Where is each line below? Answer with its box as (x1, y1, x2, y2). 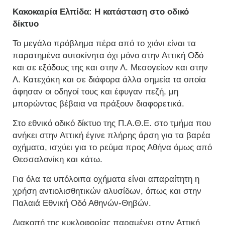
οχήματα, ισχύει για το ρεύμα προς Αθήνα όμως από (13, 143, 212, 153)
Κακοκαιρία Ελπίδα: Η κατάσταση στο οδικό (13, 7, 189, 17)
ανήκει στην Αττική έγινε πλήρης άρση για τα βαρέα (13, 131, 210, 141)
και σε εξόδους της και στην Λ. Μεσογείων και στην (13, 63, 208, 73)
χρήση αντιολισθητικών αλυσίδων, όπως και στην (13, 186, 201, 196)
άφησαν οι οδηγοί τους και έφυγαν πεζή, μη (13, 87, 178, 97)
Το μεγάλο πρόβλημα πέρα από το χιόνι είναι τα (13, 39, 196, 49)
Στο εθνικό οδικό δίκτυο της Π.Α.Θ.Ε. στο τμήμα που (13, 119, 211, 129)
